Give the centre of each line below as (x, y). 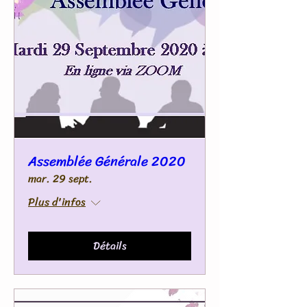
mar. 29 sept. (60, 179)
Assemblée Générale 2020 (107, 161)
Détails (110, 246)
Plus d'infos (57, 202)
